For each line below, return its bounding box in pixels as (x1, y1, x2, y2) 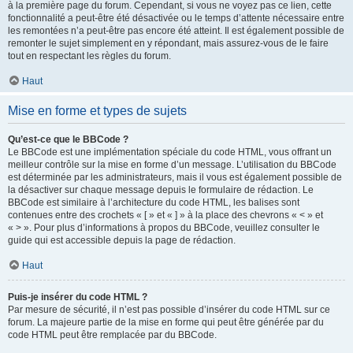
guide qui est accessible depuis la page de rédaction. (8, 235, 236, 246)
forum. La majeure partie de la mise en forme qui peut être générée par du (8, 317, 324, 328)
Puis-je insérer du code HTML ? (8, 292, 147, 303)
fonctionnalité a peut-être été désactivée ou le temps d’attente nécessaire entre (8, 13, 344, 24)
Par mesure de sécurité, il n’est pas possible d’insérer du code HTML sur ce (8, 304, 330, 315)
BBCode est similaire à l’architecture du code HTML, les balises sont (8, 197, 299, 208)
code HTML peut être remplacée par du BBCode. (8, 329, 217, 340)
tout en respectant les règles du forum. (8, 50, 171, 61)
